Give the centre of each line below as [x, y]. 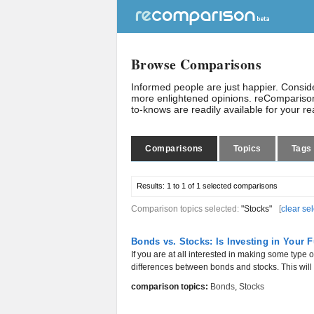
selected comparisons [239, 186]
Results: [152, 186]
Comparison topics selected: [186, 209]
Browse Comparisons [197, 64]
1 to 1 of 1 [184, 186]
